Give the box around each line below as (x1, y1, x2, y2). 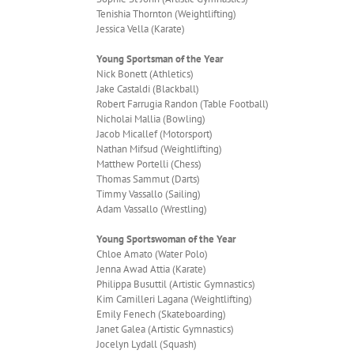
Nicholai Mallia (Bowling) (96, 111, 205, 126)
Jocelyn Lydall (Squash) (96, 337, 197, 351)
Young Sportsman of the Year (96, 51, 224, 66)
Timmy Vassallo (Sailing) (96, 186, 201, 201)
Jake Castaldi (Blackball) (96, 81, 199, 96)
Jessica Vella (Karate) (96, 21, 185, 36)
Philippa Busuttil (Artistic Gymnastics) (96, 277, 255, 291)
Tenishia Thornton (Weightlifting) (96, 6, 236, 21)
